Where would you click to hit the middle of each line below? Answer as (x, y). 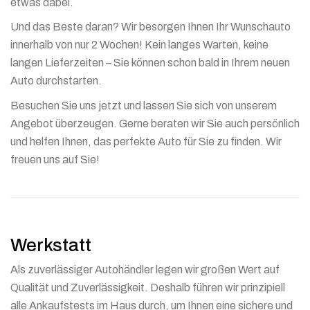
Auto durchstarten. (56, 81)
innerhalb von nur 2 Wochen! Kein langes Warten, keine (139, 45)
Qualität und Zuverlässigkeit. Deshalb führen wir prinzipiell (148, 288)
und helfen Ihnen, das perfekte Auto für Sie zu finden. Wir (146, 141)
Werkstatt (51, 245)
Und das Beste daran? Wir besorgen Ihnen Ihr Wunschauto (151, 27)
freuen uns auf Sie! (55, 159)
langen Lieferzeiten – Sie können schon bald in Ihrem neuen (150, 63)
